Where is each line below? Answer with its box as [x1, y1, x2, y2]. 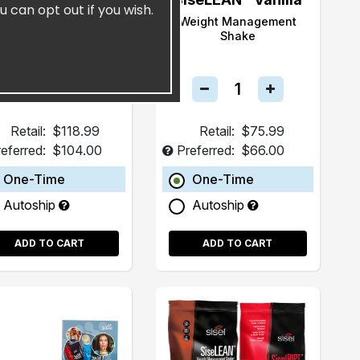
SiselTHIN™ [10, 6, 89, 22]
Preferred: [176, 142, 235, 158]
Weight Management [178, 14, 297, 28]
